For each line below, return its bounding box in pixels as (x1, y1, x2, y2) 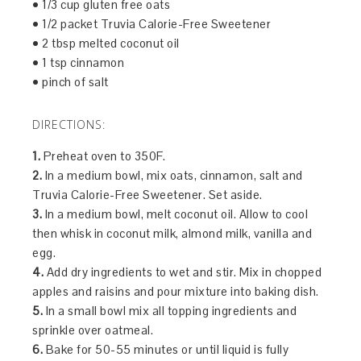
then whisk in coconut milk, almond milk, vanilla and (32, 226, 313, 241)
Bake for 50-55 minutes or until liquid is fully (43, 342, 289, 357)
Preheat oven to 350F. (40, 148, 166, 164)
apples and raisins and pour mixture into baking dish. (32, 284, 319, 299)
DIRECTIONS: (32, 117, 106, 132)
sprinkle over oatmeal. (32, 322, 154, 338)
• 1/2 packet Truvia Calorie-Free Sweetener (32, 16, 272, 31)
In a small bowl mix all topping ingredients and (43, 303, 297, 318)
